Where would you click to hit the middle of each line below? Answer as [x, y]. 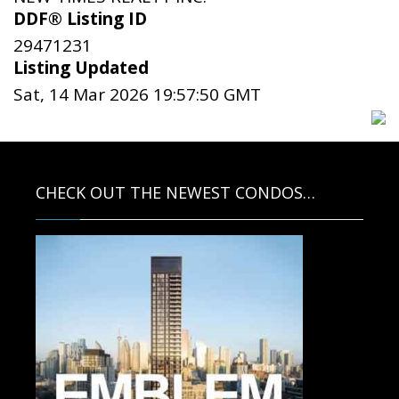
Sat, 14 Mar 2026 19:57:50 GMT [137, 94]
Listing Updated [81, 67]
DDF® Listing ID [80, 18]
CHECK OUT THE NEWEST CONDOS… [175, 192]
